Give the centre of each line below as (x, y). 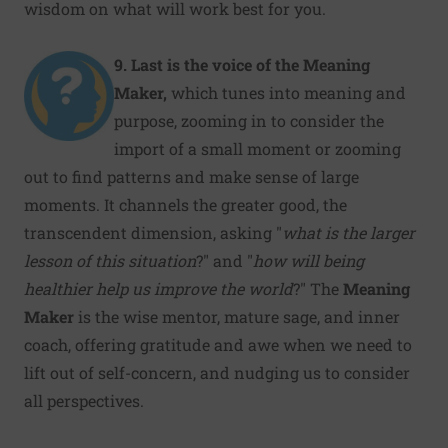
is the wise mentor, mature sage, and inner (237, 316)
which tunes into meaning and (288, 92)
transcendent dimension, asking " (153, 232)
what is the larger (348, 232)
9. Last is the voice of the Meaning (242, 64)
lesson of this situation (110, 260)
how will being (308, 260)
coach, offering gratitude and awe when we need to (218, 344)
